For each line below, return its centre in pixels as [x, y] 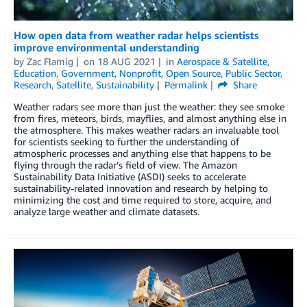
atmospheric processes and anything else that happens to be [142, 153]
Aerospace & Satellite [222, 62]
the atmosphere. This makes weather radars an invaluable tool [146, 130]
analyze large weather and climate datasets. [107, 212]
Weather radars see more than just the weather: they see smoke [149, 107]
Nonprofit [140, 73]
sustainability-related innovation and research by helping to [141, 188]
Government [88, 73]
